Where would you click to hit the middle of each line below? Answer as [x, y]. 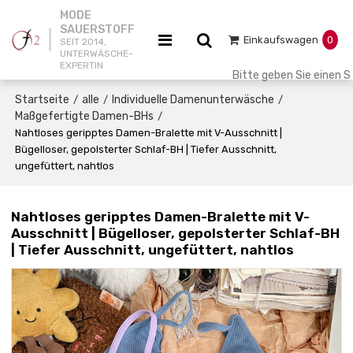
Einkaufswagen [281, 40]
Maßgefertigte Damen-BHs [85, 116]
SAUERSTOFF [97, 29]
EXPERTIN [81, 65]
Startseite [43, 99]
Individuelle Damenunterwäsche [193, 99]
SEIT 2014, [83, 42]
